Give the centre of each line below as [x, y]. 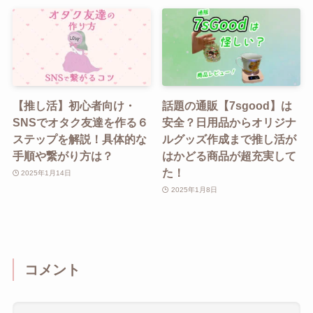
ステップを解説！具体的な [79, 139]
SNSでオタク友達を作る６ [80, 123]
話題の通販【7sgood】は [227, 106]
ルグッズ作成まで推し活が [230, 139]
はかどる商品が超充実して [230, 156]
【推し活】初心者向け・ [74, 106]
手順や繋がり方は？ [63, 156]
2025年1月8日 [194, 189]
